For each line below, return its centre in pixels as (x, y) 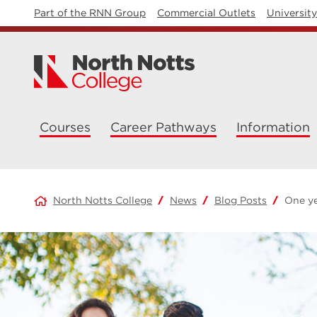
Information (273, 127)
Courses (65, 127)
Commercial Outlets (206, 13)
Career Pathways (163, 127)
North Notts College (103, 200)
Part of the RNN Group (90, 13)
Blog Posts (241, 200)
